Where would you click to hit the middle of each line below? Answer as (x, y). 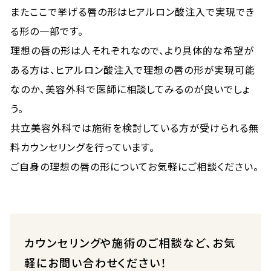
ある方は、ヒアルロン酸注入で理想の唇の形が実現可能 (133, 70)
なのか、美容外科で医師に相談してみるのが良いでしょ (130, 89)
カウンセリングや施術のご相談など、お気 (130, 243)
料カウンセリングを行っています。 (83, 147)
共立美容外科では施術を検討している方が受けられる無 (135, 128)
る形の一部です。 (47, 31)
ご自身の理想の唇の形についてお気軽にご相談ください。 (135, 166)
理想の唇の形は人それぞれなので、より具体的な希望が (132, 50)
